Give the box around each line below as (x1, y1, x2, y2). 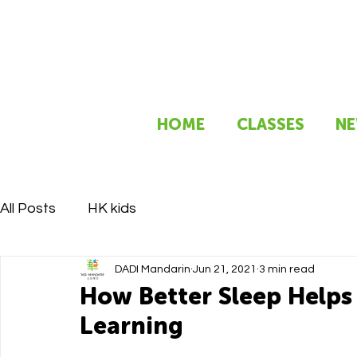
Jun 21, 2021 (193, 263, 257, 275)
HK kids (88, 200, 136, 216)
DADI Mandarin (115, 263, 190, 275)
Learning (80, 312, 183, 340)
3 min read (259, 263, 315, 275)
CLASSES (237, 115, 304, 134)
